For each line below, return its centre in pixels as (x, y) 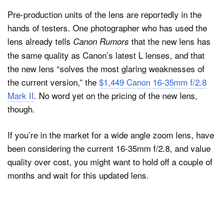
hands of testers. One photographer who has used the (107, 27)
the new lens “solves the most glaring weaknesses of (106, 68)
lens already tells (40, 41)
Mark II (21, 95)
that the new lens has (170, 41)
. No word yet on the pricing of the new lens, (116, 95)
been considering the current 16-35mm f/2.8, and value (109, 148)
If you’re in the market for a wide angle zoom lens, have (111, 135)
